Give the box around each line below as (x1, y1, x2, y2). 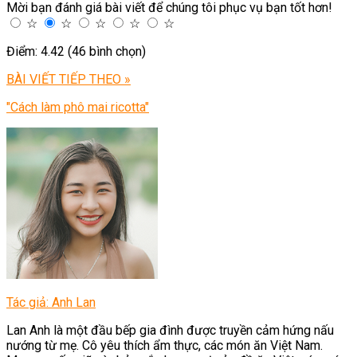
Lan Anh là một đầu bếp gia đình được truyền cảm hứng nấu (6, 322, 334, 338)
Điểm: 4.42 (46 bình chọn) (6, 43, 146, 59)
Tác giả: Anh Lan (6, 294, 96, 310)
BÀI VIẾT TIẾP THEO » (6, 71, 131, 87)
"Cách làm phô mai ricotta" (6, 99, 149, 115)
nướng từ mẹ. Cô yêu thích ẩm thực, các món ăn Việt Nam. (6, 337, 323, 353)
